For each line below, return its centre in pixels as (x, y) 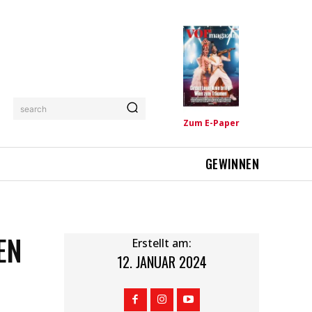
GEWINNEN (232, 164)
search (34, 109)
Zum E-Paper (211, 123)
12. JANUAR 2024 (162, 262)
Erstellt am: (162, 243)
